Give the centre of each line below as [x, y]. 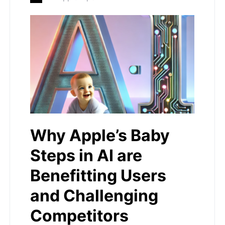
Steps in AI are [86, 156]
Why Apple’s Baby [100, 136]
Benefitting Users [98, 176]
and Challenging [94, 196]
